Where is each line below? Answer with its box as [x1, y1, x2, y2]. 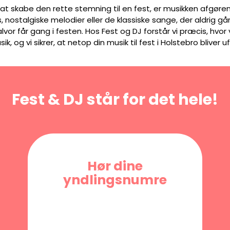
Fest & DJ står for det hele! [12, 89, 218, 110]
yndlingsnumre [63, 171, 167, 189]
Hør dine [87, 157, 143, 175]
